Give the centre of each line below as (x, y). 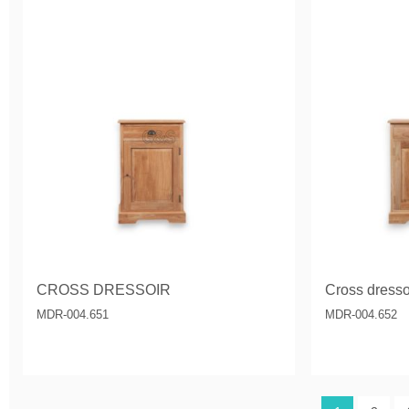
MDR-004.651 (72, 314)
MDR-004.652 (362, 314)
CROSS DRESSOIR (103, 289)
